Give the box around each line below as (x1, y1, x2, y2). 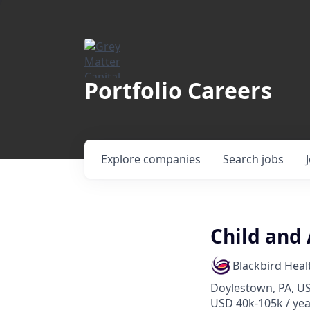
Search (223, 152, 262, 167)
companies (143, 152, 201, 167)
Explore (101, 152, 143, 167)
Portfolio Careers (84, 75, 272, 105)
